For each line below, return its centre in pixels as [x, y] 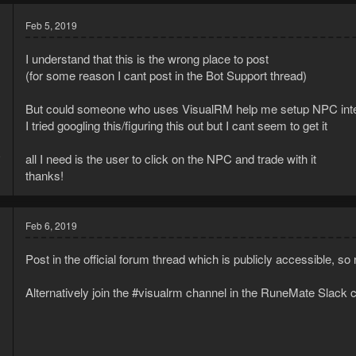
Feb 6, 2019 [51, 226]
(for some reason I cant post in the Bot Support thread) [166, 75]
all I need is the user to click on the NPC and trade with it [171, 159]
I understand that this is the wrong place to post [147, 59]
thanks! [44, 176]
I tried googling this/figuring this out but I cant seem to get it [176, 126]
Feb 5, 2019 [51, 25]
